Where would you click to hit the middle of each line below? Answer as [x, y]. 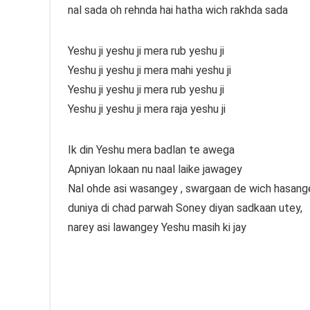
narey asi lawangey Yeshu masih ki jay [157, 228]
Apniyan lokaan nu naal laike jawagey [155, 170]
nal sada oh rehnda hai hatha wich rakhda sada [178, 10]
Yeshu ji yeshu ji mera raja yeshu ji [147, 109]
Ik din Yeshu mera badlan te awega [151, 150]
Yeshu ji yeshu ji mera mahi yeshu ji [149, 71]
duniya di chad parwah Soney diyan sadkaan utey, [185, 208]
